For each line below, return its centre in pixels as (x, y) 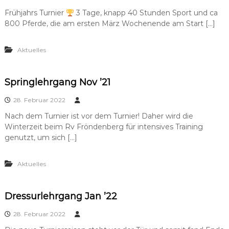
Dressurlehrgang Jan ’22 (61, 197)
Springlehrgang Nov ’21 (57, 83)
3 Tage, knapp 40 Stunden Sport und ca (146, 13)
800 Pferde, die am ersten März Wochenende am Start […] (110, 24)
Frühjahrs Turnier (35, 13)
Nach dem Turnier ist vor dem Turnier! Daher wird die (99, 116)
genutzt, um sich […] (41, 138)
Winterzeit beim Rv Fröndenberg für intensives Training (104, 127)
